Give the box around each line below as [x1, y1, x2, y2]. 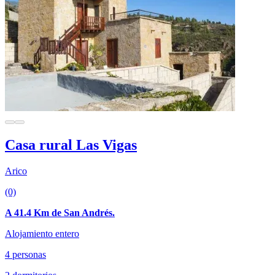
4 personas [5, 249, 46, 260]
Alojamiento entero [5, 228, 79, 239]
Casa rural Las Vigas [5, 136, 137, 153]
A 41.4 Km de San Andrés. [5, 207, 115, 218]
